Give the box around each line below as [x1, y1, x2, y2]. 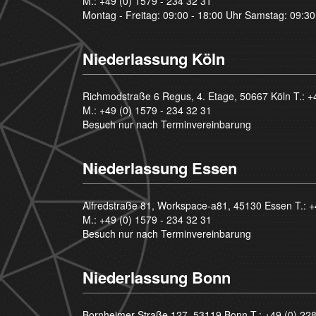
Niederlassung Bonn [83, 265, 231, 288]
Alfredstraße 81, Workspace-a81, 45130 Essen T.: [83, 197, 310, 212]
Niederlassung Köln [83, 47, 226, 70]
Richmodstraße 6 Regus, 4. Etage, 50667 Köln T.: [83, 88, 308, 103]
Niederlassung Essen [83, 156, 238, 179]
